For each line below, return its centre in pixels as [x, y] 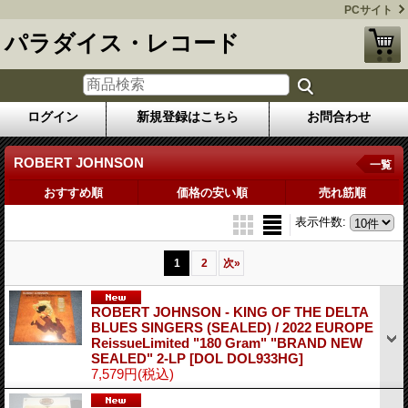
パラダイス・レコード [122, 43]
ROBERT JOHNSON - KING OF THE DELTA [229, 311]
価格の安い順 [212, 192]
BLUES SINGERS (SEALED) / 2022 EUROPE [232, 327]
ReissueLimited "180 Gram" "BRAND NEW [227, 342]
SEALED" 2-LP [140, 358]
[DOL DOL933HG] [246, 358]
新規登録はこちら [188, 116]
